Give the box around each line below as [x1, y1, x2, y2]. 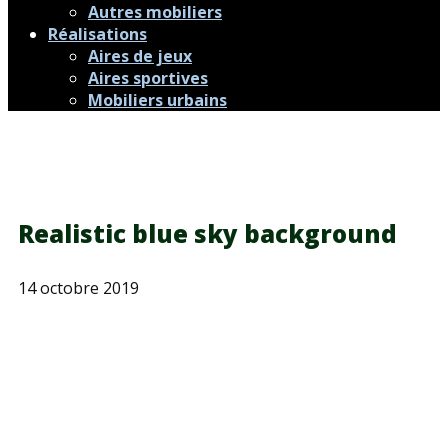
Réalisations [48, 23, 147, 45]
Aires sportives [88, 67, 208, 89]
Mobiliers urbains [88, 89, 227, 111]
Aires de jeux [88, 45, 192, 67]
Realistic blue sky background [18, 217, 397, 250]
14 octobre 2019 [18, 277, 139, 299]
